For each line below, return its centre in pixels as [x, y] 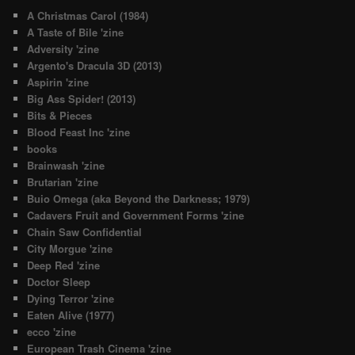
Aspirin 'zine [58, 82]
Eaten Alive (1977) [71, 315]
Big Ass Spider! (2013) [82, 99]
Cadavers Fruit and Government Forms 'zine [136, 216]
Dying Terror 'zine [71, 299]
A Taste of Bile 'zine [76, 32]
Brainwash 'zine [66, 166]
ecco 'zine [52, 332]
